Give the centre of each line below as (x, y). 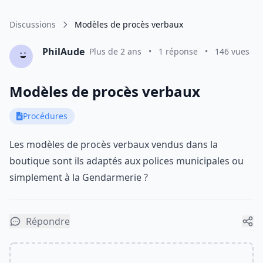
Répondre (48, 221)
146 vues (232, 51)
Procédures (45, 116)
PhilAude (63, 52)
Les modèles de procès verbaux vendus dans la (114, 144)
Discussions (33, 24)
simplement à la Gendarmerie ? (79, 177)
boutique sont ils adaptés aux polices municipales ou (127, 161)
